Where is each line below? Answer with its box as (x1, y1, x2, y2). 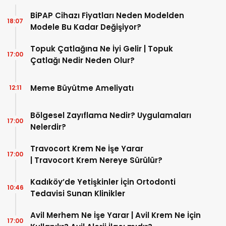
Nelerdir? (30, 122, 66, 132)
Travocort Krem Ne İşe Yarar (30, 143, 143, 154)
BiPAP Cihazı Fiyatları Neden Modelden (30, 10, 184, 21)
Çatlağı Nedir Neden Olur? (30, 55, 135, 66)
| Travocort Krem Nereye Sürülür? (30, 155, 164, 165)
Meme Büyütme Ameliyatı (30, 82, 134, 93)
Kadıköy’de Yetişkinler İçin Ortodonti (30, 177, 176, 187)
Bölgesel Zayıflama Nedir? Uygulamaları (30, 110, 191, 121)
